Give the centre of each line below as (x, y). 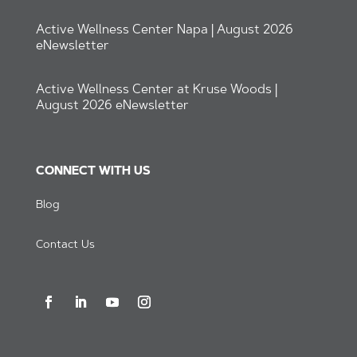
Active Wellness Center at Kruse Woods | (156, 90)
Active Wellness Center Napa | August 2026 (164, 30)
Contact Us (65, 245)
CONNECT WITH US (93, 171)
